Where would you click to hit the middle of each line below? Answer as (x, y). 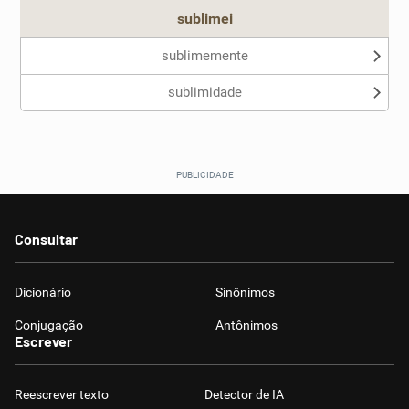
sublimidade (204, 92)
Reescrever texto (62, 394)
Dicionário (43, 292)
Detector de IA (244, 394)
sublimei (204, 19)
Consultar (46, 239)
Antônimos (246, 325)
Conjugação (49, 325)
